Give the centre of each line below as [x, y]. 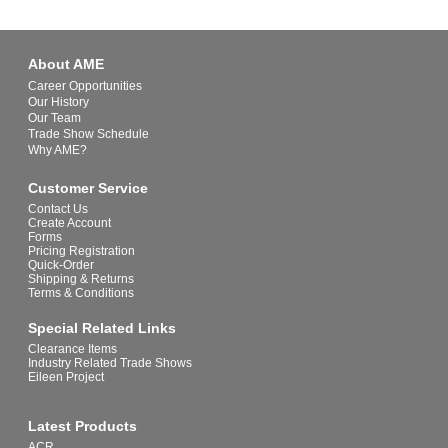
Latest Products [83, 426]
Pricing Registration [82, 251]
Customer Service [88, 188]
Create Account [70, 223]
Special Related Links [102, 328]
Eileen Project [66, 377]
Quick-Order [61, 265]
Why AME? [58, 150]
